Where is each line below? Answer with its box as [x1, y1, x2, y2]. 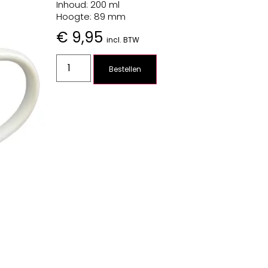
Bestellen [108, 64, 141, 75]
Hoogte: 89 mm [56, 10, 126, 23]
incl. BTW [106, 34, 139, 45]
